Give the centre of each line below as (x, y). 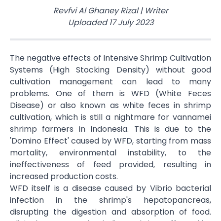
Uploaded (87, 22)
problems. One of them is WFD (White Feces (110, 93)
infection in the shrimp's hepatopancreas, (110, 200)
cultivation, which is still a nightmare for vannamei (110, 117)
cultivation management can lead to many (110, 82)
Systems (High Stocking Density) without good (110, 70)
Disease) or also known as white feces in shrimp (110, 105)
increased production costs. (64, 176)
